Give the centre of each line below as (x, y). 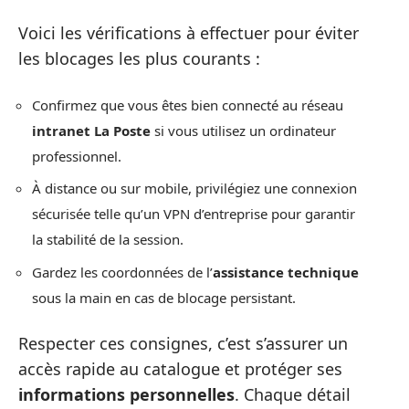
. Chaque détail (293, 395)
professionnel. (77, 156)
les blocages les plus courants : (139, 59)
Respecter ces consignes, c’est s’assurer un (183, 344)
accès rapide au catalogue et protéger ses (180, 369)
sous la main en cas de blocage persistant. (164, 297)
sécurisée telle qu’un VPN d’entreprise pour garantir (194, 214)
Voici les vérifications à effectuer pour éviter (189, 33)
